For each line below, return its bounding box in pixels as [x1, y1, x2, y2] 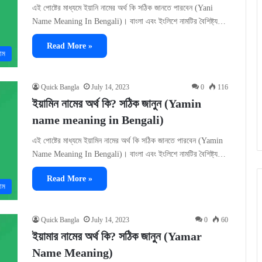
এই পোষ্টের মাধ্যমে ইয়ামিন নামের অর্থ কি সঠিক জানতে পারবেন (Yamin [32, 136, 223, 146]
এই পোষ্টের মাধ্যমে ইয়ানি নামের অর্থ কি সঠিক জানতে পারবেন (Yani [32, 4, 213, 12]
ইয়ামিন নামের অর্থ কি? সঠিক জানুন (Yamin [32, 97, 201, 111]
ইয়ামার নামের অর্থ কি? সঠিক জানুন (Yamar [32, 230, 202, 243]
